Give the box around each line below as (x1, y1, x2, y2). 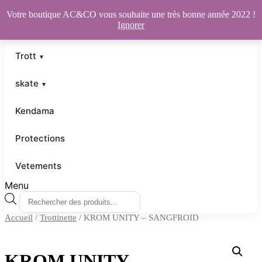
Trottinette (40, 213, 77, 222)
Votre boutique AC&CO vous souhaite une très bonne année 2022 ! (6, 9, 256, 19)
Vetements (15, 160, 61, 171)
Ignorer (118, 20, 144, 30)
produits (19, 214, 56, 226)
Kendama (15, 105, 54, 116)
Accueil (5, 213, 33, 222)
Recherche (19, 191, 65, 202)
